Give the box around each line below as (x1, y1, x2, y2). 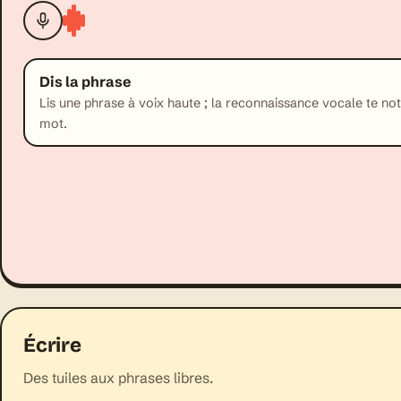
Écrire (23, 332, 81, 357)
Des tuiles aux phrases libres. (23, 368, 213, 387)
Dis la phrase (39, 72, 132, 90)
